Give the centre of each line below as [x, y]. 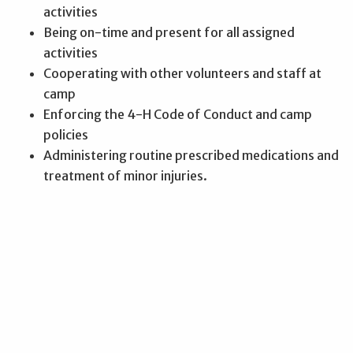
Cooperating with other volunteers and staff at [182, 73]
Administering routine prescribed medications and [191, 155]
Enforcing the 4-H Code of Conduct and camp [178, 114]
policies [66, 134]
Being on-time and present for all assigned [169, 32]
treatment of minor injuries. [125, 175]
